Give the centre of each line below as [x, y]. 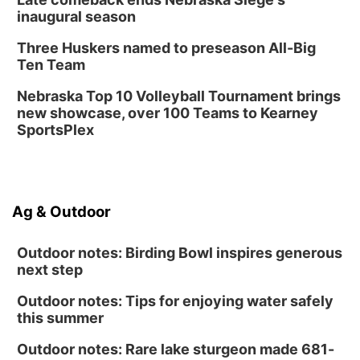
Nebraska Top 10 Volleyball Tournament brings [179, 96]
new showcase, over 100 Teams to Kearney [168, 113]
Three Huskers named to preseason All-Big [166, 48]
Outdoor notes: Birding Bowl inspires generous [180, 253]
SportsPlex [55, 130]
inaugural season [76, 16]
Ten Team [51, 65]
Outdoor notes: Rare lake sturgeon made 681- [176, 349]
